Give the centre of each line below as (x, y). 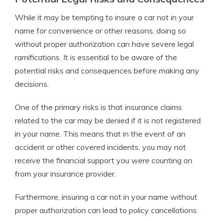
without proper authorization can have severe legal (104, 44)
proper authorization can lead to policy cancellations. (107, 210)
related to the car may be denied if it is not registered (108, 120)
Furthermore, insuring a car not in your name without (106, 197)
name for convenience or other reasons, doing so (100, 31)
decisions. (32, 84)
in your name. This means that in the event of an (100, 134)
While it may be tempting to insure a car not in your (104, 17)
